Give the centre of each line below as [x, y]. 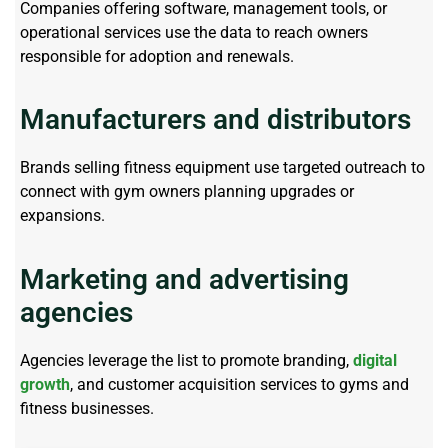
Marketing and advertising [184, 279]
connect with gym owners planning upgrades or [187, 192]
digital [375, 360]
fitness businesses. [87, 408]
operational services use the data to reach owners [194, 32]
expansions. [62, 216]
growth [45, 384]
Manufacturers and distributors [215, 120]
